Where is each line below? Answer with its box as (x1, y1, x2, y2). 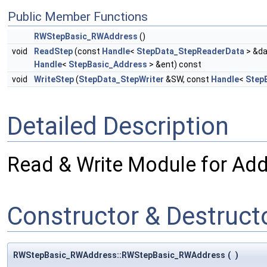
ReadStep (34, 46, 73, 57)
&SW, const (164, 74, 211, 85)
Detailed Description (7, 111, 229, 141)
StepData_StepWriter (79, 74, 164, 85)
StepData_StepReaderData (136, 46, 244, 57)
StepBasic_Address (69, 60, 147, 70)
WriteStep (34, 74, 74, 85)
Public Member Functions (8, 10, 148, 24)
